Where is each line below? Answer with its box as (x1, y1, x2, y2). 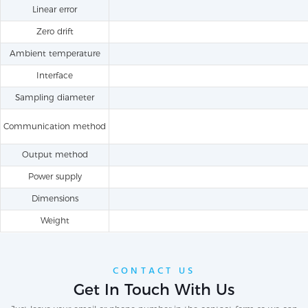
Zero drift (36, 26, 74, 37)
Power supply (27, 171, 82, 182)
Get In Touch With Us (74, 280, 234, 299)
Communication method (3, 121, 106, 132)
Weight (40, 215, 69, 226)
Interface (36, 70, 73, 81)
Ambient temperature (9, 48, 100, 59)
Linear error (32, 4, 77, 15)
